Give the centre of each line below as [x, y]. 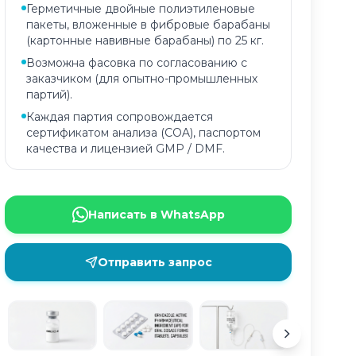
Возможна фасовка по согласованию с [137, 63]
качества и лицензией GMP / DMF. [126, 149]
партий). [49, 95]
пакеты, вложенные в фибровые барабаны [148, 25]
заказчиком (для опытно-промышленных [142, 79]
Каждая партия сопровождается [120, 117]
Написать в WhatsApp [156, 215]
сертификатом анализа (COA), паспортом [143, 133]
